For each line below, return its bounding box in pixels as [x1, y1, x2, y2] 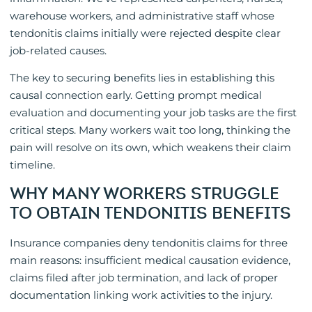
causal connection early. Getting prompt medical [10, 88, 262, 102]
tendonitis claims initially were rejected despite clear [10, 26, 281, 40]
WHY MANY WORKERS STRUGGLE [10, 182, 279, 204]
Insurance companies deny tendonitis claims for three [10, 235, 288, 249]
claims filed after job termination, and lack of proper [10, 270, 278, 284]
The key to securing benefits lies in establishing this [10, 71, 274, 85]
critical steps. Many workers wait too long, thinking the [10, 123, 290, 137]
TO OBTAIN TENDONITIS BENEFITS [10, 202, 291, 224]
